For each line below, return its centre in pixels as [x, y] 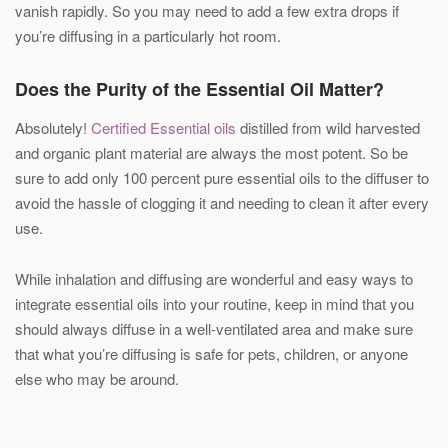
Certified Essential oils [163, 127]
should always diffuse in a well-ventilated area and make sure [214, 328]
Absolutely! [53, 127]
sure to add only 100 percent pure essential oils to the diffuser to [222, 177]
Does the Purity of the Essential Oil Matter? [199, 89]
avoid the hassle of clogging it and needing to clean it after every [222, 202]
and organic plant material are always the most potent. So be [211, 152]
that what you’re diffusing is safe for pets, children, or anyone [211, 353]
